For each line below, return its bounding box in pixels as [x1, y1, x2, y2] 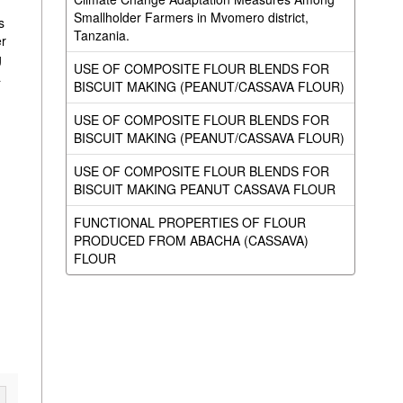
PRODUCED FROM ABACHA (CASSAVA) [73, 231, 309, 249]
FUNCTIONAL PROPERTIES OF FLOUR [73, 213, 306, 231]
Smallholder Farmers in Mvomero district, [73, 8, 309, 26]
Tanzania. [73, 26, 130, 44]
